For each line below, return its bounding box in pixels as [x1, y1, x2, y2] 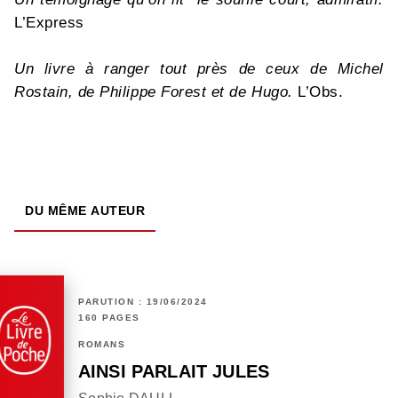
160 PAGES [78, 313, 140, 323]
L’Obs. [298, 84, 348, 101]
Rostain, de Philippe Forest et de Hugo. [14, 84, 298, 101]
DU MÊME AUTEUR [25, 203, 145, 219]
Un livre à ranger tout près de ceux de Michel [14, 60, 384, 78]
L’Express [14, 14, 84, 32]
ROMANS [78, 339, 125, 350]
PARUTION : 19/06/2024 [78, 297, 208, 307]
